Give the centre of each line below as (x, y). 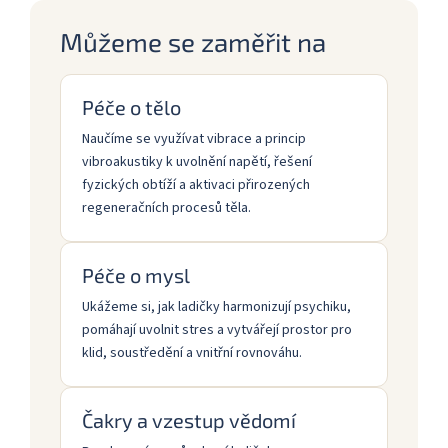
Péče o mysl (136, 274)
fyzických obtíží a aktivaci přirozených (196, 184)
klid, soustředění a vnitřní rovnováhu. (192, 352)
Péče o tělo (131, 106)
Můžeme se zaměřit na (193, 41)
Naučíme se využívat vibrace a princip (194, 138)
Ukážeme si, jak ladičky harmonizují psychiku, (216, 306)
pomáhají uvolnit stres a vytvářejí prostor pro (217, 329)
